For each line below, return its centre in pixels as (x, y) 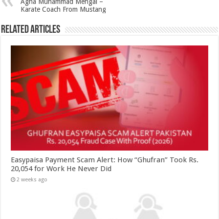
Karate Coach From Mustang (64, 10)
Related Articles (31, 30)
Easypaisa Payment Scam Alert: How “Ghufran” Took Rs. (105, 160)
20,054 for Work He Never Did (61, 169)
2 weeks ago (32, 180)
